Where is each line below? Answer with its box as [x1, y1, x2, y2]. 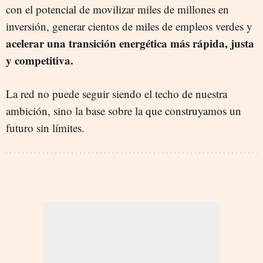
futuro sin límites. [6, 120, 85, 135]
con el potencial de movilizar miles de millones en [6, 2, 229, 16]
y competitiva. [6, 52, 73, 68]
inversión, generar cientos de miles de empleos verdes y [6, 19, 252, 33]
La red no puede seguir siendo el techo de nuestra [6, 86, 227, 101]
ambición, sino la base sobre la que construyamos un [6, 103, 241, 118]
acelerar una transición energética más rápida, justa [6, 35, 254, 51]
